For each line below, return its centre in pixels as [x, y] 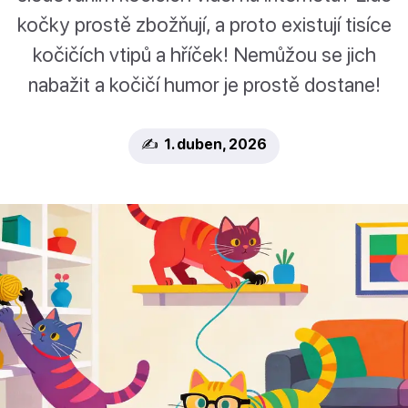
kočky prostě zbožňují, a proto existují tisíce [204, 25]
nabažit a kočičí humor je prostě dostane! [204, 85]
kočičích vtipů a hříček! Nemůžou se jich [204, 55]
